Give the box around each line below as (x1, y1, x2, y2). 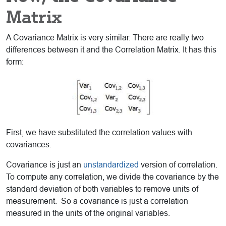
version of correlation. (139, 160, 219, 169)
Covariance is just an (6, 160, 83, 169)
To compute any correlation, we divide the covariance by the (6, 173, 219, 182)
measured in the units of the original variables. (6, 209, 170, 218)
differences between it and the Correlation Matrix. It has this (6, 45, 216, 54)
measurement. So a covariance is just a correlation (6, 197, 188, 206)
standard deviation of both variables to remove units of (6, 185, 198, 194)
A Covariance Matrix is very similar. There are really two (6, 33, 204, 42)
